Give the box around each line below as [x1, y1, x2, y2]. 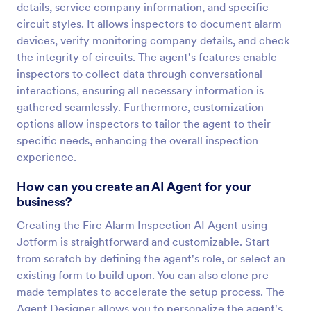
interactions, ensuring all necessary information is [17, 83, 264, 97]
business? [17, 194, 72, 210]
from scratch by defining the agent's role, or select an [17, 251, 285, 265]
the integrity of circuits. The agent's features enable [17, 50, 277, 64]
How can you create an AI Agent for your [17, 178, 251, 194]
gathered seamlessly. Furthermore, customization [17, 100, 264, 114]
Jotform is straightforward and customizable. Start [17, 235, 270, 249]
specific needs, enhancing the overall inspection [17, 133, 258, 147]
